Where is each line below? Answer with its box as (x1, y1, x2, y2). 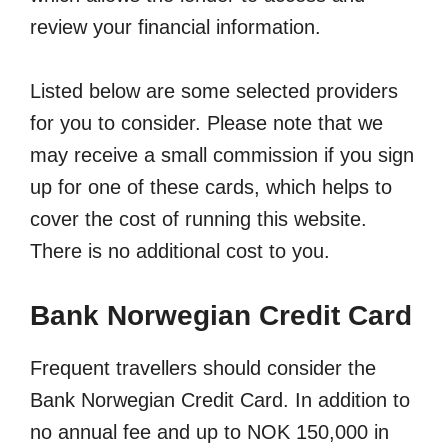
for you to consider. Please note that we (30, 112, 383, 135)
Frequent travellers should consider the (30, 357, 376, 380)
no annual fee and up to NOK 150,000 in (30, 421, 389, 444)
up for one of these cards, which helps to (30, 176, 392, 199)
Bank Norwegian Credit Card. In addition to (30, 389, 410, 412)
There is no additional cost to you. (30, 240, 330, 263)
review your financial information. (30, 16, 321, 39)
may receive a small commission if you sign (30, 144, 414, 167)
